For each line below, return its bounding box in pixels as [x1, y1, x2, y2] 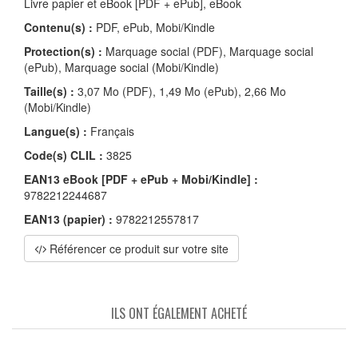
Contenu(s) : [24, 18, 93, 35]
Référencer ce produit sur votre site [46, 240, 229, 257]
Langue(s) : [24, 122, 87, 139]
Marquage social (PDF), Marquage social [102, 42, 313, 59]
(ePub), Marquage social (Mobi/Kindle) [24, 58, 219, 75]
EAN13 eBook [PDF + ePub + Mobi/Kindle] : [24, 170, 258, 187]
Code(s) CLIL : [24, 146, 103, 163]
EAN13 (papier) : [24, 210, 113, 227]
